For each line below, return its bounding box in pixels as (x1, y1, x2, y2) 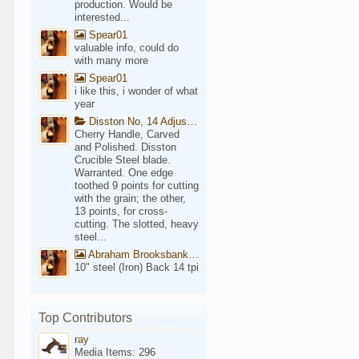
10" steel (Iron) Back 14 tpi (75, 261, 200, 273)
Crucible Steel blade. (75, 154, 171, 166)
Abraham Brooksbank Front (86, 248, 189, 260)
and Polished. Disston (75, 141, 177, 153)
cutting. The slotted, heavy (75, 218, 200, 230)
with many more (75, 54, 149, 67)
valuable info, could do (75, 42, 179, 54)
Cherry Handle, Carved (75, 128, 180, 140)
